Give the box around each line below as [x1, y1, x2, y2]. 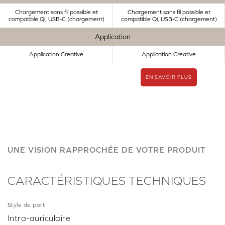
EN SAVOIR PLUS [146, 74, 192, 80]
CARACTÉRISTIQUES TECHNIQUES [8, 174, 206, 188]
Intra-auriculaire [8, 213, 71, 223]
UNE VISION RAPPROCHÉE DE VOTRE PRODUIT [8, 145, 205, 155]
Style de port [8, 201, 45, 209]
